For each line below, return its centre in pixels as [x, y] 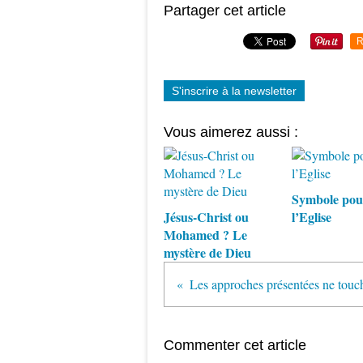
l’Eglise [311, 217]
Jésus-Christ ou [206, 217]
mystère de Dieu [207, 252]
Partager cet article [225, 11]
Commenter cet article [235, 345]
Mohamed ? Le [205, 235]
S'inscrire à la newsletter [234, 91]
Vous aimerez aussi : [231, 132]
